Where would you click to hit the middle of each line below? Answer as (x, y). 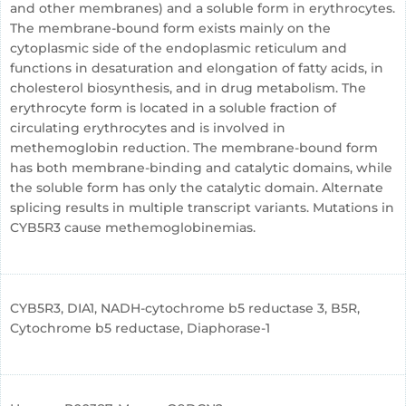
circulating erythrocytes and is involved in (148, 128)
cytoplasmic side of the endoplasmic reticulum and (179, 48)
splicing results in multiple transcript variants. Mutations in (202, 208)
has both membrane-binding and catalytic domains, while (201, 168)
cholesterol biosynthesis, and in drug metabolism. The (188, 88)
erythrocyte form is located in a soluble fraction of (173, 108)
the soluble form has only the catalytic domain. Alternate (197, 188)
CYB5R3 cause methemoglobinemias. (133, 227)
